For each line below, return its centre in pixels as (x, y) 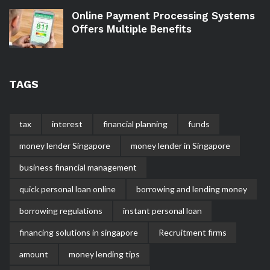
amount (34, 254)
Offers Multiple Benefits (132, 29)
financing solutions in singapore (79, 232)
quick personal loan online (67, 189)
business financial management (78, 167)
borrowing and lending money (192, 189)
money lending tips (104, 254)
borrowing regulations (61, 210)
